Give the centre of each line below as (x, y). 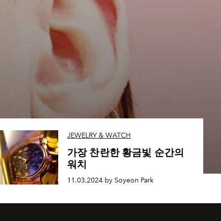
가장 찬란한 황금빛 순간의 (126, 153)
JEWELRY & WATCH (99, 136)
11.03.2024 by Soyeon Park (110, 180)
